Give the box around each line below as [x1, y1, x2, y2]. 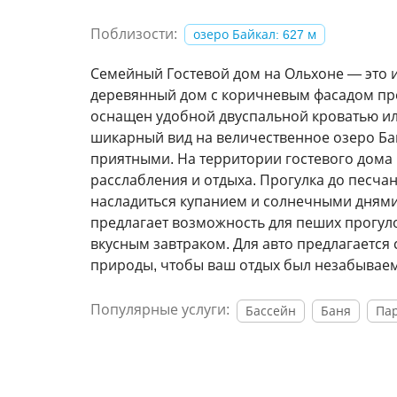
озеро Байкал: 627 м [193, 27, 316, 42]
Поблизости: [90, 27, 177, 42]
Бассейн [245, 303, 296, 318]
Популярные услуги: [90, 302, 230, 317]
